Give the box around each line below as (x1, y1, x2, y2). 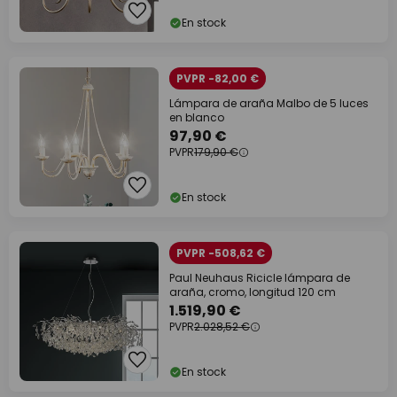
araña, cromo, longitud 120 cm (169, 284, 336, 300)
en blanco (169, 110, 224, 125)
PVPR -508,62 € (176, 245, 265, 261)
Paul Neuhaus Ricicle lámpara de (169, 270, 350, 285)
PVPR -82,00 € (176, 71, 259, 86)
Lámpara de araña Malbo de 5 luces (169, 96, 369, 111)
